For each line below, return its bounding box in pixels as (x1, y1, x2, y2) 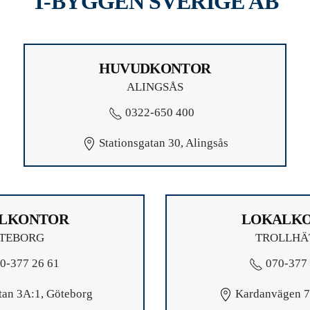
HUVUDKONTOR (99, 60, 211, 77)
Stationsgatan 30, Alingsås (95, 136, 228, 149)
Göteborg (43, 286, 93, 300)
